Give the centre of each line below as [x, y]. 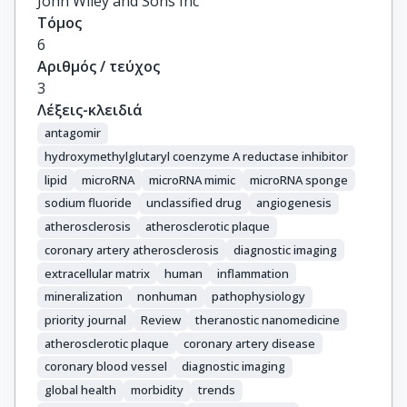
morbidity [157, 390]
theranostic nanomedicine [268, 319]
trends [217, 390]
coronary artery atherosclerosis [132, 249]
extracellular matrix [97, 273]
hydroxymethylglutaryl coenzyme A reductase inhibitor [196, 156]
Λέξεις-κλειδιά [90, 110]
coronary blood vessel [106, 367]
